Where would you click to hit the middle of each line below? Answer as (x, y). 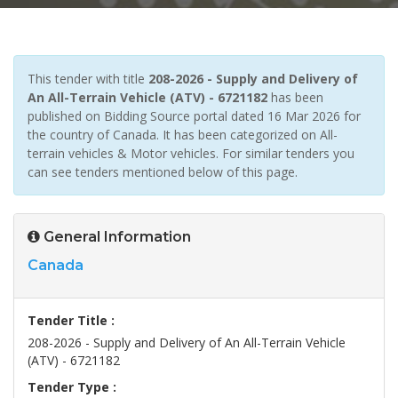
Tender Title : (71, 321)
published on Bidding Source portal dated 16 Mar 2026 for (194, 116)
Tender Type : (72, 387)
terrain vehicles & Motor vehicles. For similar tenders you (191, 154)
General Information (115, 237)
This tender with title (88, 79)
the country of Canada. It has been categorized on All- (183, 135)
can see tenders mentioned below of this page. (163, 172)
